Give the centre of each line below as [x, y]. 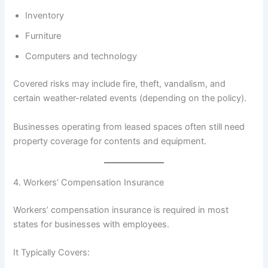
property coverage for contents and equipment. [110, 141]
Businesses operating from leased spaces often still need [129, 127]
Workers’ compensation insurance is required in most [121, 210]
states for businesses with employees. [92, 224]
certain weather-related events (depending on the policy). [130, 98]
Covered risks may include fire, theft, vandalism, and [120, 84]
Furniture [43, 36]
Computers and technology [81, 57]
